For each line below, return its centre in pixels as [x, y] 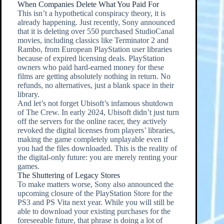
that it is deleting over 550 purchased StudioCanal [95, 31]
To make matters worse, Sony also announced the [95, 184]
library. [28, 94]
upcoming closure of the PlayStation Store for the [95, 193]
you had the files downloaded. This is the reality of [97, 148]
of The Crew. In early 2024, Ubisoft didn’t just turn [98, 112]
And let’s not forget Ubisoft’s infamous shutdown [95, 103]
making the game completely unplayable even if [92, 139]
